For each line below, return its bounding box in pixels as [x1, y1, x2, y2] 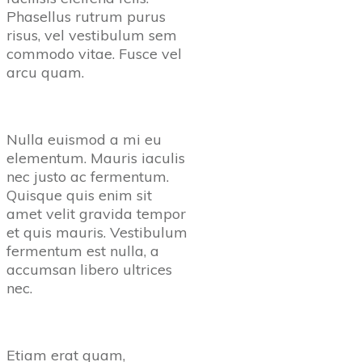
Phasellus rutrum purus [6, 6, 166, 26]
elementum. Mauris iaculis [6, 148, 185, 167]
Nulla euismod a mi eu [6, 129, 162, 149]
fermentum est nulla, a [6, 241, 159, 260]
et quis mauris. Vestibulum [6, 222, 187, 242]
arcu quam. [6, 62, 84, 82]
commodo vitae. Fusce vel [6, 44, 182, 63]
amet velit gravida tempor [6, 204, 186, 223]
